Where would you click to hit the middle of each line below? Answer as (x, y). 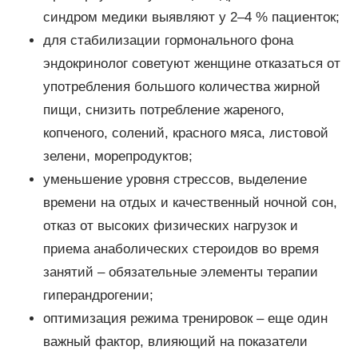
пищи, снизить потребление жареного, (163, 110)
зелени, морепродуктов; (117, 157)
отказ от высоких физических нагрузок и (170, 226)
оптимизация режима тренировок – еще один (185, 319)
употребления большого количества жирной (181, 87)
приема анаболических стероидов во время (181, 249)
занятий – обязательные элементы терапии (180, 272)
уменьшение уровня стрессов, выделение (175, 180)
